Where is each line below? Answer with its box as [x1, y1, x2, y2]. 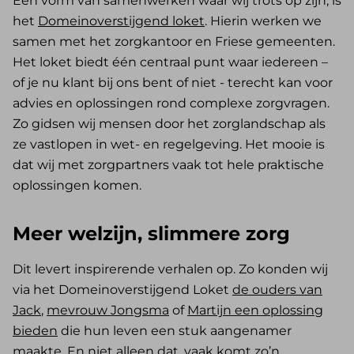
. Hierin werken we [205, 13, 322, 29]
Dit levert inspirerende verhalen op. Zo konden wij [13, 262, 328, 277]
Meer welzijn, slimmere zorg [13, 222, 290, 246]
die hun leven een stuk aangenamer [58, 323, 292, 339]
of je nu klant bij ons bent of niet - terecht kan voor [13, 75, 333, 91]
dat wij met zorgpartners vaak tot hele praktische [13, 157, 324, 173]
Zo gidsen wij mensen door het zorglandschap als [13, 116, 326, 132]
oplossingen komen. [13, 178, 141, 194]
